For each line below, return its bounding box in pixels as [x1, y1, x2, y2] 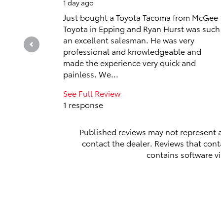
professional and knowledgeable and [63, 45, 201, 57]
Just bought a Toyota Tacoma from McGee [63, 11, 218, 23]
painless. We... [63, 68, 118, 79]
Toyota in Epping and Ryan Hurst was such [63, 23, 220, 34]
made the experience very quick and [63, 57, 196, 68]
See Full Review [63, 87, 120, 99]
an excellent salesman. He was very [63, 34, 194, 45]
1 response [63, 99, 103, 110]
